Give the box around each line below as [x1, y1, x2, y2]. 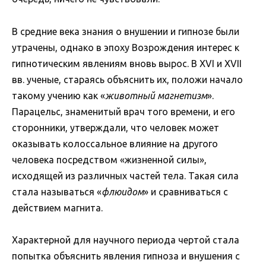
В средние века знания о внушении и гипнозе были [12, 26, 239, 37]
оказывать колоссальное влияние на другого [12, 138, 218, 149]
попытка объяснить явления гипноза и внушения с [12, 250, 240, 261]
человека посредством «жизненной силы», [12, 154, 207, 165]
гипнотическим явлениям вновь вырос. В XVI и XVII [12, 58, 242, 69]
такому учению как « [12, 90, 105, 101]
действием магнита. [12, 202, 103, 213]
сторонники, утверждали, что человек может [12, 122, 219, 133]
